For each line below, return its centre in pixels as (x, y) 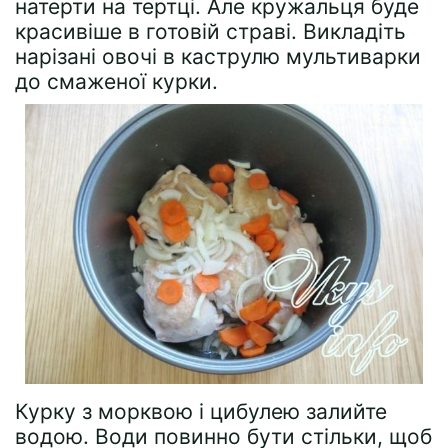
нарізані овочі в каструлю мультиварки (218, 56)
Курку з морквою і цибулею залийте (201, 412)
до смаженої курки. (116, 81)
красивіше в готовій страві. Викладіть (210, 31)
